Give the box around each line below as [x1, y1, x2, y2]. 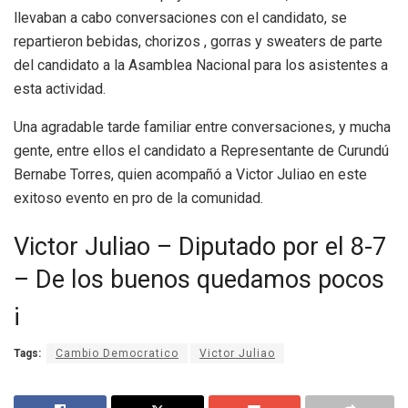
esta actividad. [14, 79, 106, 97]
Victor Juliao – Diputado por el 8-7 [14, 232, 386, 262]
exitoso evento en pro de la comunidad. [14, 189, 263, 207]
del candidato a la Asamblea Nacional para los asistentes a [14, 56, 388, 74]
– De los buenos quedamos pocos [14, 265, 384, 295]
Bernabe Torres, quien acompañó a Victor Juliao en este [14, 165, 367, 183]
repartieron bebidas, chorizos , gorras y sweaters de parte [14, 32, 382, 50]
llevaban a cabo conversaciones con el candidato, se [14, 8, 347, 26]
